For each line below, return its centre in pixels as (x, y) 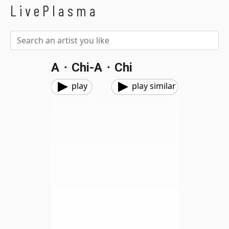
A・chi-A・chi (91, 67)
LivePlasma (54, 10)
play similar (154, 86)
